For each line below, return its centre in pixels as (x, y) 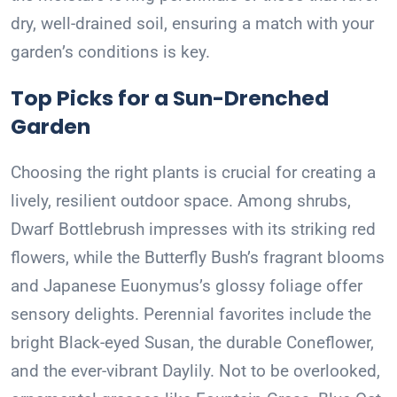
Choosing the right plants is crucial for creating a (193, 173)
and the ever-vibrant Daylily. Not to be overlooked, (195, 371)
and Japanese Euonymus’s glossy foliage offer (187, 286)
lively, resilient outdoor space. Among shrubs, (181, 201)
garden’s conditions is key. (110, 52)
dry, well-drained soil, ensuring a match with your (192, 24)
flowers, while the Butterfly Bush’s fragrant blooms (198, 258)
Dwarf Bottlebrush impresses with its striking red (193, 230)
